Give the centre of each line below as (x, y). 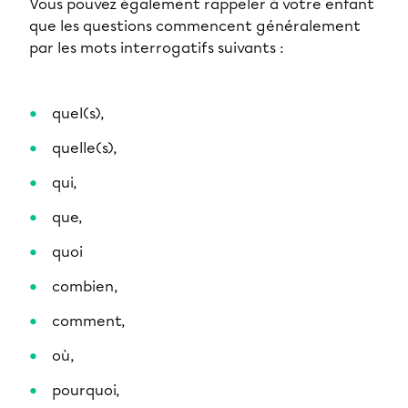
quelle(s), (84, 148)
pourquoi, (86, 390)
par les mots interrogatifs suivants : (157, 48)
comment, (88, 321)
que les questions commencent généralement (195, 26)
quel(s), (78, 113)
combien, (85, 286)
